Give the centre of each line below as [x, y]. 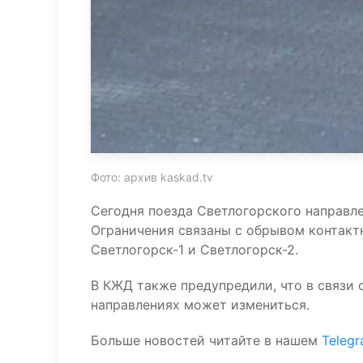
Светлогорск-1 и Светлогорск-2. [194, 250]
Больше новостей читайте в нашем [206, 341]
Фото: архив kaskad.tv [152, 177]
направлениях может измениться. [200, 305]
